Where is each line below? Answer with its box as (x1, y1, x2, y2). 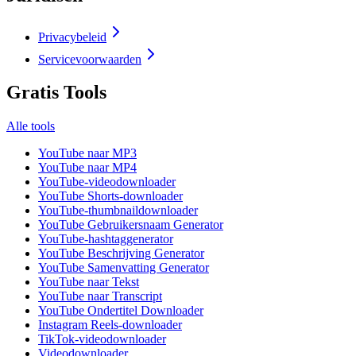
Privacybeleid (38, 29, 106, 44)
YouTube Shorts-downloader (38, 189, 183, 203)
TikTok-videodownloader (38, 332, 166, 346)
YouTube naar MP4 (38, 161, 137, 175)
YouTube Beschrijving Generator (38, 246, 204, 261)
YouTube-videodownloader (38, 175, 176, 189)
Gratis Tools (6, 82, 106, 103)
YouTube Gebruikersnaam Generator (38, 218, 223, 232)
